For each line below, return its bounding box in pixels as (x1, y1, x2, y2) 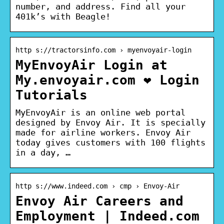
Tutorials (15, 87, 87, 102)
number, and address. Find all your (15, 1, 185, 11)
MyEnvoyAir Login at (15, 57, 167, 72)
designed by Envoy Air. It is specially (15, 117, 205, 127)
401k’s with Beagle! (15, 11, 110, 21)
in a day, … (15, 147, 70, 157)
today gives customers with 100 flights (15, 137, 205, 147)
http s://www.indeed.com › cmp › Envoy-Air (15, 181, 179, 190)
